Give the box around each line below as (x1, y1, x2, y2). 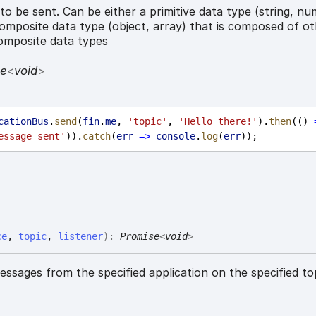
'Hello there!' (178, 115, 258, 127)
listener (58, 230, 104, 242)
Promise (120, 230, 160, 242)
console (156, 130, 196, 142)
